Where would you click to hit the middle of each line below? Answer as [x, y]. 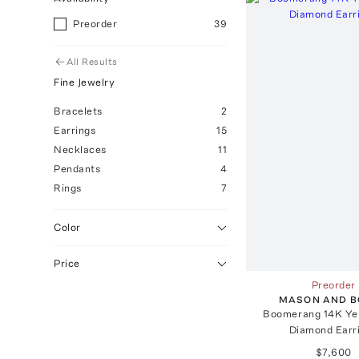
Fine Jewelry [85, 82]
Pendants [78, 169]
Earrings [75, 130]
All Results [92, 62]
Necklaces [81, 149]
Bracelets [79, 111]
